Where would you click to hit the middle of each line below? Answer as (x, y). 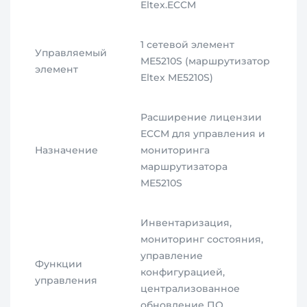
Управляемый (71, 53)
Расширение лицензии (201, 118)
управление (172, 256)
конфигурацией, (183, 272)
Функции (59, 264)
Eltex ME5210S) (177, 78)
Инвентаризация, (186, 223)
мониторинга (175, 150)
